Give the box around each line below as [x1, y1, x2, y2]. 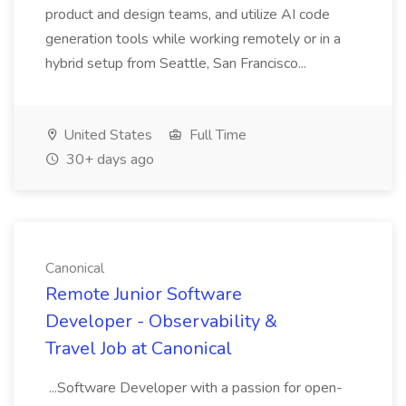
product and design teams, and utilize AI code [45, 5, 330, 24]
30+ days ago [63, 150, 154, 169]
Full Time [186, 125, 246, 145]
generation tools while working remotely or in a [45, 29, 341, 49]
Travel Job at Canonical [45, 336, 232, 361]
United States [60, 125, 152, 145]
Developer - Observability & [45, 309, 277, 333]
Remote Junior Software [45, 282, 242, 306]
